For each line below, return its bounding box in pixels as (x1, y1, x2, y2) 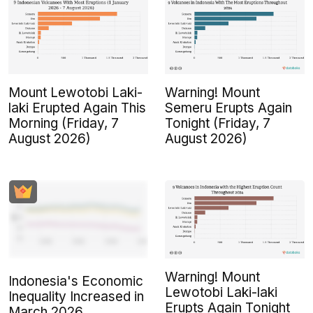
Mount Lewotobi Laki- (8, 85, 143, 101)
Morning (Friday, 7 (8, 115, 119, 132)
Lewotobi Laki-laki (165, 284, 277, 301)
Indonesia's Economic (8, 273, 143, 290)
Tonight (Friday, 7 (165, 115, 270, 132)
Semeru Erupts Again (165, 100, 292, 117)
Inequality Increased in (8, 289, 144, 305)
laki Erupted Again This (8, 100, 146, 117)
